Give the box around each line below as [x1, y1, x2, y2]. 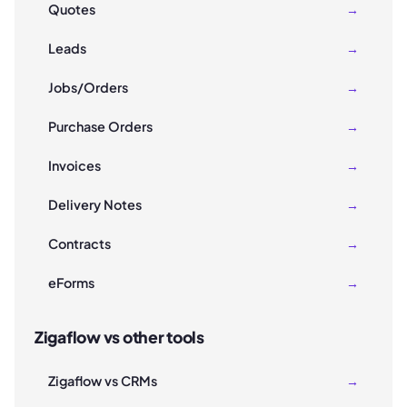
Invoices [48, 157, 101, 174]
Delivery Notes [48, 196, 142, 213]
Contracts [48, 235, 111, 253]
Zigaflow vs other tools [35, 327, 204, 348]
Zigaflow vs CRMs [48, 372, 157, 390]
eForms [48, 274, 94, 292]
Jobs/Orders [48, 79, 128, 96]
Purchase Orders [48, 118, 153, 135]
